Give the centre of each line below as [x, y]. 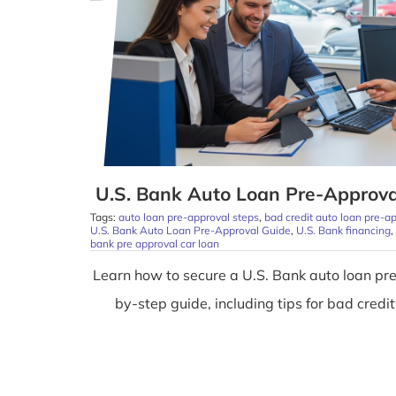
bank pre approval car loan [154, 243]
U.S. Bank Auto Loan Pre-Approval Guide [190, 230]
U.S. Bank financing [343, 230]
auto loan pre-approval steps [188, 217]
